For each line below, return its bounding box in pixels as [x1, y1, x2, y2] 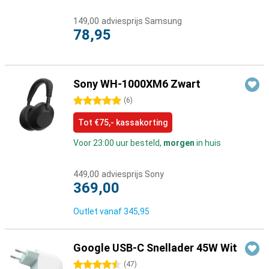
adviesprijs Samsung [101, 16, 182, 26]
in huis [195, 138, 221, 148]
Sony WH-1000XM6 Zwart [73, 77, 201, 90]
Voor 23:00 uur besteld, [73, 138, 163, 148]
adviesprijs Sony [101, 169, 164, 179]
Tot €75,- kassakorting [78, 118, 168, 127]
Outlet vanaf [73, 207, 124, 216]
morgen [163, 138, 195, 148]
